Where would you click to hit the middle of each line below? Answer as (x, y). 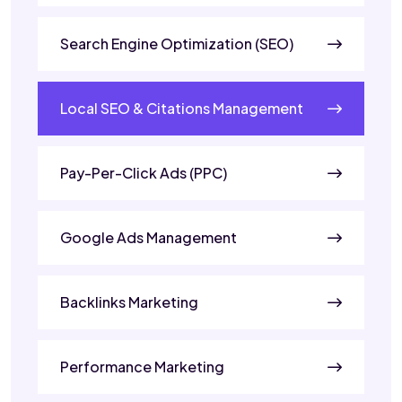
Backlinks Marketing (129, 301)
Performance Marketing (142, 366)
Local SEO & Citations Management (182, 108)
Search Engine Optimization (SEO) (177, 43)
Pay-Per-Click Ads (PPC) (144, 172)
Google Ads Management (149, 237)
